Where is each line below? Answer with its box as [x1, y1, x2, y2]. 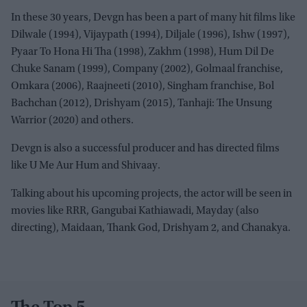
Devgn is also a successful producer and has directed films [11, 143, 280, 154]
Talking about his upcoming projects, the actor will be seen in [11, 188, 292, 199]
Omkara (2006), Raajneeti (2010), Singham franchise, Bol [11, 80, 274, 92]
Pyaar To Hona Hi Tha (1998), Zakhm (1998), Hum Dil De [11, 46, 274, 58]
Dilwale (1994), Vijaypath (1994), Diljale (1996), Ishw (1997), [11, 29, 290, 40]
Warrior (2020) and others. [11, 114, 134, 126]
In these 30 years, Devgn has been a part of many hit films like [11, 12, 295, 23]
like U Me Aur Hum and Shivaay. [11, 160, 160, 171]
